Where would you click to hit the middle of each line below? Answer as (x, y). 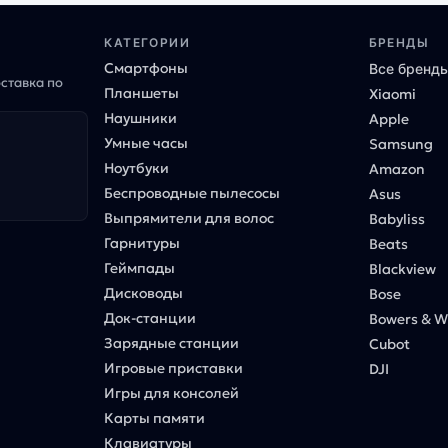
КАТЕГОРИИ (147, 42)
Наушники (141, 117)
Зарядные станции (172, 342)
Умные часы (146, 142)
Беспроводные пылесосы (192, 192)
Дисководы (144, 292)
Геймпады (140, 267)
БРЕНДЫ (399, 42)
